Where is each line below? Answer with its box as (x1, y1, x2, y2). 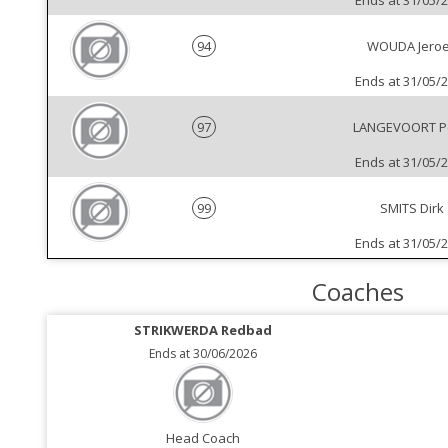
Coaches (312, 275, 404, 309)
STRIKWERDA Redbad (133, 321, 272, 340)
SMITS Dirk (380, 199, 444, 218)
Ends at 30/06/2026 (148, 345, 257, 363)
